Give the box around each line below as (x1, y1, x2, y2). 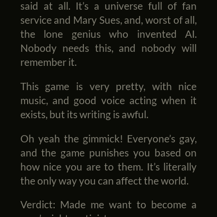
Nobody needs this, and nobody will (20, 42, 197, 54)
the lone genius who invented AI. (20, 28, 197, 40)
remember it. (20, 56, 77, 68)
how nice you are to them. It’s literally (20, 160, 197, 172)
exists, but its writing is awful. (20, 108, 148, 120)
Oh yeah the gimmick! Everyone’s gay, (20, 132, 197, 144)
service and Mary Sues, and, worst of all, (20, 14, 197, 26)
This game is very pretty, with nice (20, 79, 197, 92)
